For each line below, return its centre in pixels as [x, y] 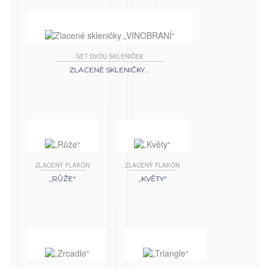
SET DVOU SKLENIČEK [110, 56]
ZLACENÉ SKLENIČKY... [110, 69]
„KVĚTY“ [152, 178]
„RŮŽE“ [63, 178]
